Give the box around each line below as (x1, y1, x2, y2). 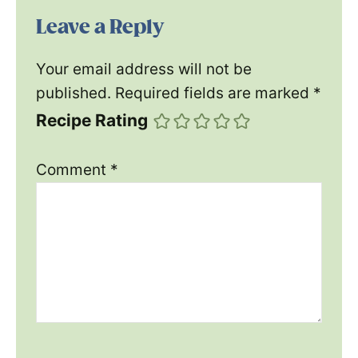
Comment (36, 161, 110, 180)
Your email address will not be (36, 60, 252, 79)
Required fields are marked (115, 84, 313, 103)
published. (36, 84, 111, 103)
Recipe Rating (36, 110, 148, 131)
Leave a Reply (36, 15, 164, 40)
